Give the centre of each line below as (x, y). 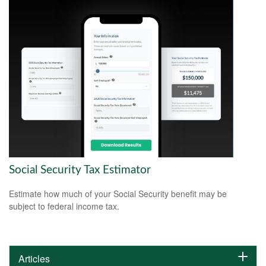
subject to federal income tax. (64, 206)
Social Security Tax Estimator (80, 170)
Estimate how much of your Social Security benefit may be (118, 194)
